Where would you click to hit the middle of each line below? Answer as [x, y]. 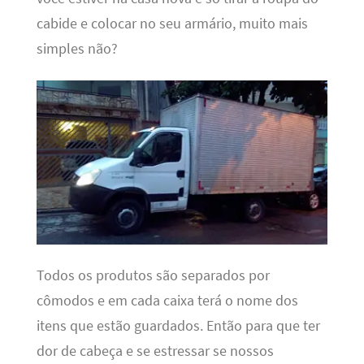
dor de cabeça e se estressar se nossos [155, 351]
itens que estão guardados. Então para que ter [178, 325]
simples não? [77, 49]
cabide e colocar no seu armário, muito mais [172, 24]
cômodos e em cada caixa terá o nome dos [167, 300]
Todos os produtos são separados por [153, 275]
